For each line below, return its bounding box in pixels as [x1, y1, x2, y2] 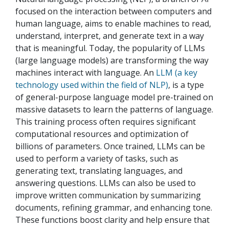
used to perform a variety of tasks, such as [15, 153, 178, 165]
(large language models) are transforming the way [15, 55, 209, 66]
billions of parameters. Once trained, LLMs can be [15, 141, 205, 152]
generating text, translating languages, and [15, 165, 182, 177]
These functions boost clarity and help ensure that [15, 214, 210, 226]
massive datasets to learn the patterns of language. [15, 104, 213, 116]
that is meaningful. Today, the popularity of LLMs [15, 42, 205, 54]
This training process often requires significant [15, 116, 196, 128]
